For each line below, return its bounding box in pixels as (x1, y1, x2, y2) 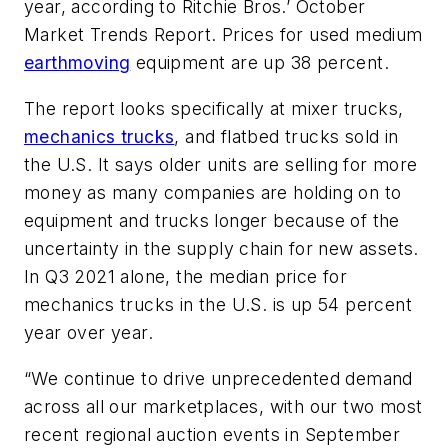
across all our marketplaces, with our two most (24, 395, 423, 417)
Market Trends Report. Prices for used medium (24, 24, 423, 46)
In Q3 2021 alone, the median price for (24, 266, 348, 288)
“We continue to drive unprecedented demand (24, 367, 413, 389)
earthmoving (24, 52, 131, 74)
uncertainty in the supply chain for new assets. (24, 238, 419, 260)
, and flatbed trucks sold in (174, 126, 399, 148)
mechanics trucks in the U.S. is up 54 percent (24, 294, 412, 316)
